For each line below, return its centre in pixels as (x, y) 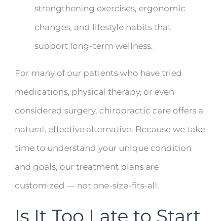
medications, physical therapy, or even (94, 92)
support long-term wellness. (93, 46)
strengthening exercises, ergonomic (110, 8)
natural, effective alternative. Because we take (110, 129)
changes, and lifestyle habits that (103, 27)
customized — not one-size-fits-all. (87, 185)
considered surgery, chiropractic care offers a (109, 110)
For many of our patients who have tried (98, 73)
